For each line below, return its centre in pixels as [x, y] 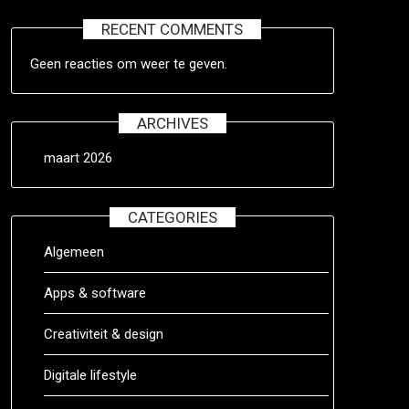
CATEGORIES [172, 217]
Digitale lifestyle [90, 375]
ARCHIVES [172, 123]
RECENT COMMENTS [173, 29]
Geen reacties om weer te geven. [128, 64]
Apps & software [94, 293]
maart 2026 [78, 158]
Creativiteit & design [103, 334]
